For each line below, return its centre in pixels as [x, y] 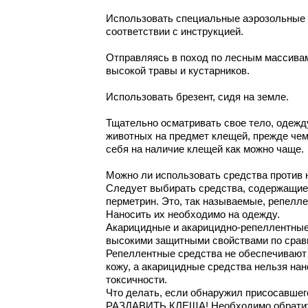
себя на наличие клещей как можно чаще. [205, 150]
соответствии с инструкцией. [175, 32]
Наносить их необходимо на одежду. [193, 215]
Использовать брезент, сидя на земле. [197, 97]
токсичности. [136, 280]
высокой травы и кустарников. [178, 71]
